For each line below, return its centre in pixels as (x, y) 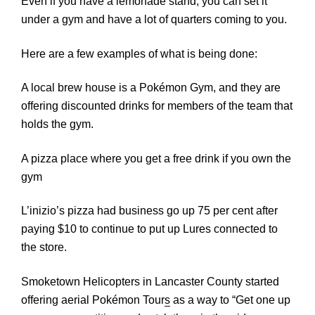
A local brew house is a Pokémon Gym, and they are (151, 88)
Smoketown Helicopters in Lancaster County (133, 281)
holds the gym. (59, 124)
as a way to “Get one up (232, 300)
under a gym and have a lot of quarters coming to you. (154, 20)
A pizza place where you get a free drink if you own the (156, 158)
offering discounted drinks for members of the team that (157, 106)
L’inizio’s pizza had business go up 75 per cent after (149, 211)
